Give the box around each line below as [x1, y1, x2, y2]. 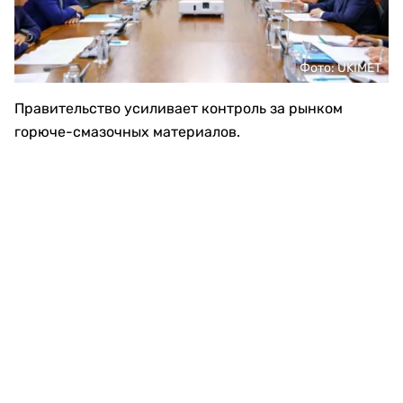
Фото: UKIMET [300, 60, 381, 76]
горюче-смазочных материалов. [14, 123, 240, 140]
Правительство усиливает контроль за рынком [14, 100, 343, 117]
